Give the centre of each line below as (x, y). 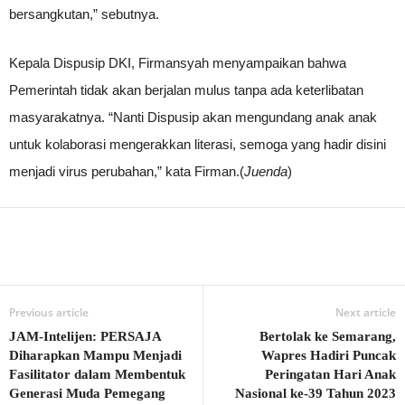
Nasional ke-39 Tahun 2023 (316, 393)
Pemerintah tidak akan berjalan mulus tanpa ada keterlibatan (186, 90)
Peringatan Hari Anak (330, 374)
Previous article (49, 312)
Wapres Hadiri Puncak (329, 355)
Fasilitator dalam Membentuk (97, 374)
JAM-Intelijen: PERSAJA (85, 336)
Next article (366, 312)
